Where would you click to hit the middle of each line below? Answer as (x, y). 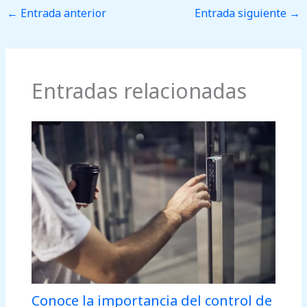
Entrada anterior (62, 13)
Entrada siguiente (242, 13)
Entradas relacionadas (139, 90)
